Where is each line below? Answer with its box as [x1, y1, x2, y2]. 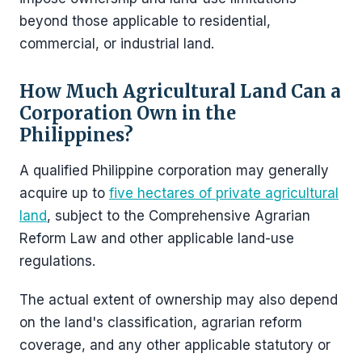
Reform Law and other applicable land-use [19, 229, 294, 246]
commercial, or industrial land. [19, 35, 214, 52]
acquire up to [19, 184, 109, 201]
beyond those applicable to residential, [19, 12, 271, 29]
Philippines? [19, 123, 133, 146]
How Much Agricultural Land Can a [19, 79, 341, 103]
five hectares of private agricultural [109, 184, 339, 201]
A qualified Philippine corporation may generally [19, 162, 329, 179]
